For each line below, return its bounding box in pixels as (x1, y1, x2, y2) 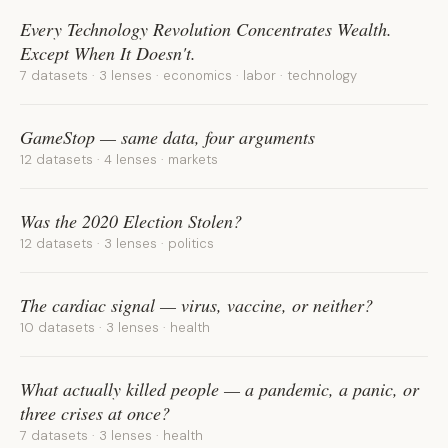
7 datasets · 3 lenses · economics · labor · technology (20, 67, 357, 84)
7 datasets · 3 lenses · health (20, 427, 203, 444)
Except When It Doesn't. (20, 41, 196, 65)
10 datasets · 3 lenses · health (20, 319, 210, 336)
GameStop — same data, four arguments (20, 125, 315, 149)
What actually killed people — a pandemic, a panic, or (20, 377, 419, 401)
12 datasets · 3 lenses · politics (20, 235, 214, 252)
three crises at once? (20, 401, 170, 425)
